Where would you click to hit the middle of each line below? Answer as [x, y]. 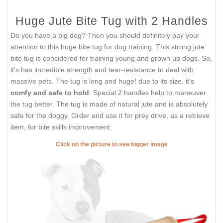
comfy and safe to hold [50, 92]
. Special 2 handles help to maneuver [148, 92]
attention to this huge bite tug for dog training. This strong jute [108, 47]
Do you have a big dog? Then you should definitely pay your [105, 35]
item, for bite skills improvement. [61, 127]
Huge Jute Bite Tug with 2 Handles [111, 21]
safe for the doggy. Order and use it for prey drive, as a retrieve [110, 115]
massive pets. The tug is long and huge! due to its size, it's [102, 81]
